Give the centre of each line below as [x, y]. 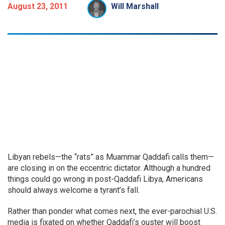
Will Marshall [135, 6]
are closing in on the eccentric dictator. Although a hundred [109, 168]
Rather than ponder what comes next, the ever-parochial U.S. [112, 211]
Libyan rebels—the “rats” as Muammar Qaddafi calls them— [111, 157]
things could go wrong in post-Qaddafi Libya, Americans [105, 179]
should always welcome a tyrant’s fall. [74, 190]
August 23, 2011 [38, 6]
